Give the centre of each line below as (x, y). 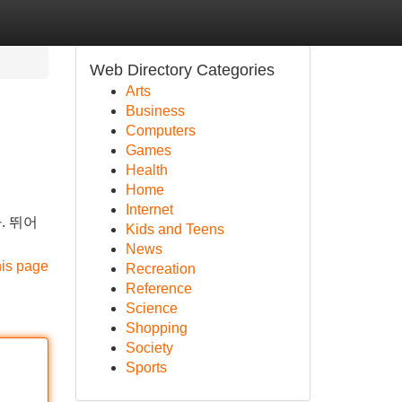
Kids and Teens (175, 229)
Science (151, 308)
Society (149, 348)
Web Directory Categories (182, 70)
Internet (149, 210)
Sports (146, 367)
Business (155, 111)
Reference (158, 288)
